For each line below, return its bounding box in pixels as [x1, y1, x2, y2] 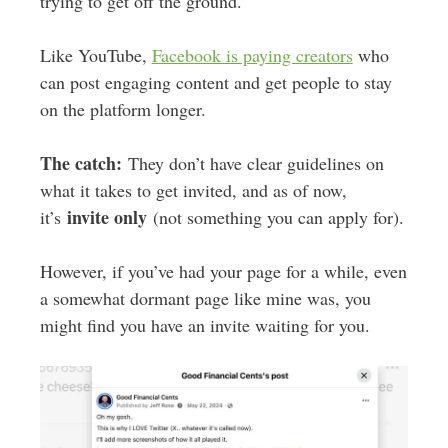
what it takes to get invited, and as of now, [39, 178, 347, 203]
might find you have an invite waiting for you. [39, 313, 370, 338]
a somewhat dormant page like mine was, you [39, 286, 371, 311]
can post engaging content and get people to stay [39, 70, 392, 95]
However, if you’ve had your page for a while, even [39, 259, 407, 284]
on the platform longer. [39, 97, 206, 122]
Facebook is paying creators [151, 43, 353, 68]
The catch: [39, 150, 122, 177]
